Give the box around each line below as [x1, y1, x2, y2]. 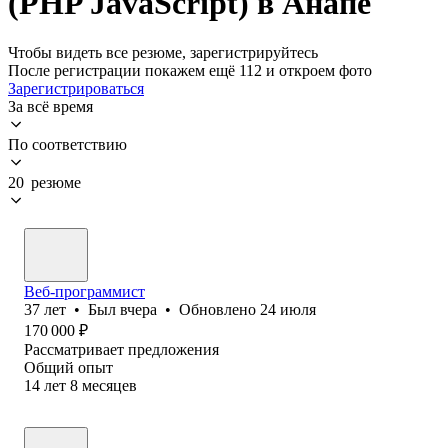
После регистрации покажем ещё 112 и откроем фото [8, 61, 372, 79]
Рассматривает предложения [24, 340, 219, 358]
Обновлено [179, 300, 260, 318]
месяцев [82, 376, 137, 394]
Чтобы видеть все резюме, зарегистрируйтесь [8, 43, 318, 61]
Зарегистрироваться [8, 79, 144, 97]
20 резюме [8, 173, 81, 191]
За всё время [8, 97, 93, 115]
